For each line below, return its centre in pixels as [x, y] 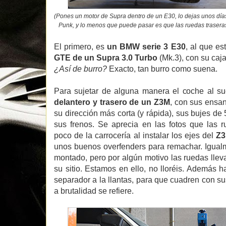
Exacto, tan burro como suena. [162, 69]
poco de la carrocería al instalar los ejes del [135, 135]
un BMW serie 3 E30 [146, 46]
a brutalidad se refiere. [94, 191]
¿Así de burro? [80, 69]
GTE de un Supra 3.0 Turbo [106, 58]
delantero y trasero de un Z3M [112, 102]
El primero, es [81, 46]
